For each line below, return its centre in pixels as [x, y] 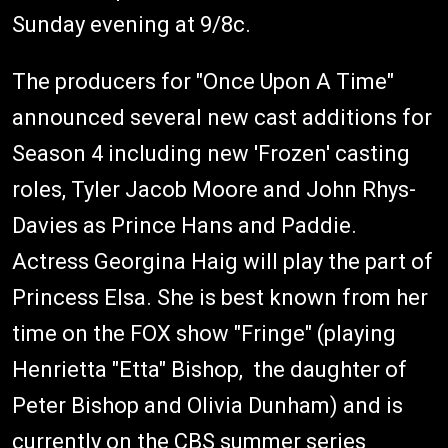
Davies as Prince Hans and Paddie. [184, 225]
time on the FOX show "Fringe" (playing [204, 333]
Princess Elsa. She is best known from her [220, 297]
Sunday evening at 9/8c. [134, 24]
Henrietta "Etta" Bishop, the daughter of [209, 369]
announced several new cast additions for [222, 117]
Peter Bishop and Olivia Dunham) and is [207, 405]
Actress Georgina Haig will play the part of [222, 261]
